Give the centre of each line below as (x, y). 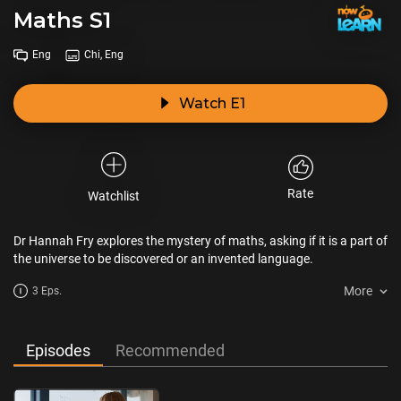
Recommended (170, 350)
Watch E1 (212, 103)
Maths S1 (62, 20)
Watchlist (113, 196)
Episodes (58, 350)
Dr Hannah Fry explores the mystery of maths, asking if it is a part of (200, 241)
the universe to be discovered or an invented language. (163, 259)
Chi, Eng (104, 55)
